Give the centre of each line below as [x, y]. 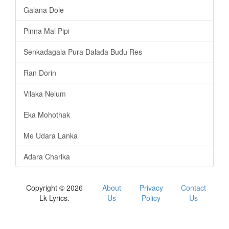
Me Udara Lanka [51, 135]
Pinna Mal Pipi [47, 30]
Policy [151, 198]
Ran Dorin [40, 72]
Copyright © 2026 [55, 187]
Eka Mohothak [47, 114]
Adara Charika [47, 156]
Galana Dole [44, 9]
